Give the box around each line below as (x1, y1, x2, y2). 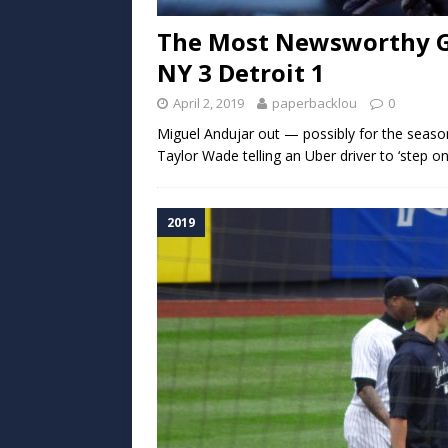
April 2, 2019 (173, 93, 244, 112)
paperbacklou (272, 93, 357, 112)
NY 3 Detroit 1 (157, 55, 325, 89)
